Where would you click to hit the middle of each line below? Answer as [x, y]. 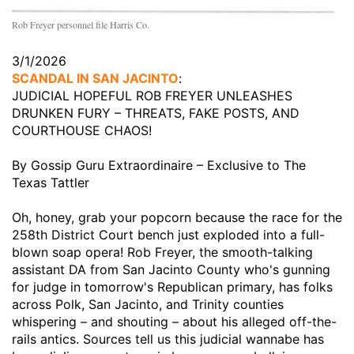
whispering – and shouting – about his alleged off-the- [174, 322]
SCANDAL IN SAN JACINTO [95, 79]
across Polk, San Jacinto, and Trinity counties [148, 305]
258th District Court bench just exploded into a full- [168, 235]
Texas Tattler [51, 183]
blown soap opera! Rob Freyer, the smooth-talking [162, 252]
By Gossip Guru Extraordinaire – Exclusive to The [159, 166]
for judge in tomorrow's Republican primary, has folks [172, 287]
